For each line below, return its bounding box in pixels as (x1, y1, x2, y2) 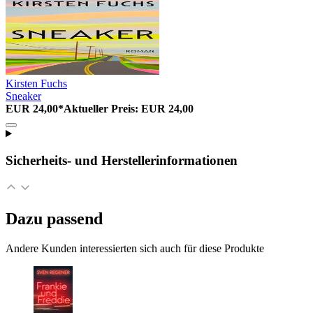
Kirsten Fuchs (6, 77, 67, 89)
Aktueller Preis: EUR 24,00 (64, 102, 194, 115)
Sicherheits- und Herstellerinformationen (6, 153, 238, 168)
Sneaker (6, 89, 41, 102)
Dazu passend (6, 209, 103, 228)
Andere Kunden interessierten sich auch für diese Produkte (6, 242, 264, 254)
